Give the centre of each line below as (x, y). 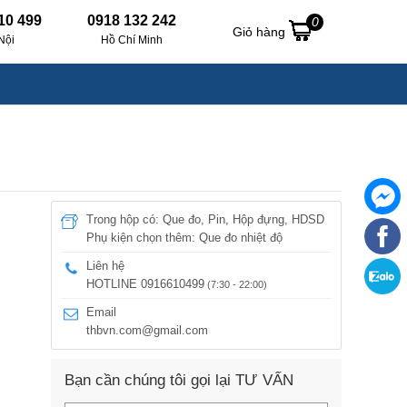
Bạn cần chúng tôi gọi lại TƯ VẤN (179, 380)
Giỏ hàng (261, 32)
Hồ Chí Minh (132, 40)
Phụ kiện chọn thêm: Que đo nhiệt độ (184, 238)
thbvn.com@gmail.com (147, 330)
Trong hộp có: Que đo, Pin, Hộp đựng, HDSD (205, 219)
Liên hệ (105, 266)
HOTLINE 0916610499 (145, 284)
